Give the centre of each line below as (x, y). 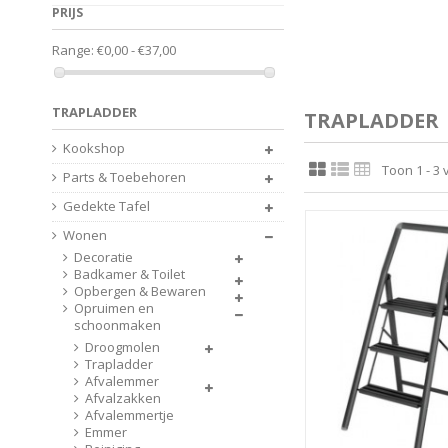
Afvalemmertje (129, 415)
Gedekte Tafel (106, 206)
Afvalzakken (123, 398)
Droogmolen (122, 347)
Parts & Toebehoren (124, 177)
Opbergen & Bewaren (140, 291)
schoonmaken (117, 325)
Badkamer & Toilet (129, 274)
